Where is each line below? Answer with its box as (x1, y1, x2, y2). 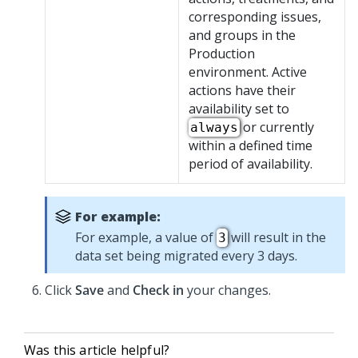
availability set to (189, 100, 289, 118)
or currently (240, 118, 314, 137)
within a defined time (189, 137, 312, 155)
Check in (133, 281, 184, 300)
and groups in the (189, 26, 296, 45)
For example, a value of (75, 229, 217, 247)
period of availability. (189, 155, 312, 173)
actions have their (189, 82, 296, 100)
